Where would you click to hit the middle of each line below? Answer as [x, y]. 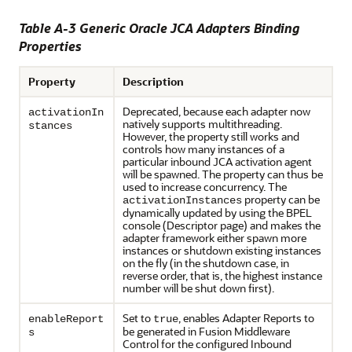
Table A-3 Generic [74, 28]
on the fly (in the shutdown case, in [206, 263]
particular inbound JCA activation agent [217, 161]
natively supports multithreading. [202, 124]
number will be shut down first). [198, 288]
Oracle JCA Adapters [190, 28]
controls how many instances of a [203, 149]
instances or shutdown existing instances [222, 250]
